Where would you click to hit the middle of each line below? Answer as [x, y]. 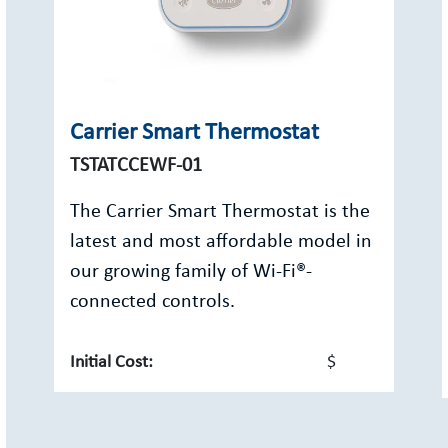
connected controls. [152, 302]
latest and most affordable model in [221, 242]
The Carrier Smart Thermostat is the [220, 212]
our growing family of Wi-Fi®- [191, 272]
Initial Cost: [111, 362]
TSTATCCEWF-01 [136, 166]
